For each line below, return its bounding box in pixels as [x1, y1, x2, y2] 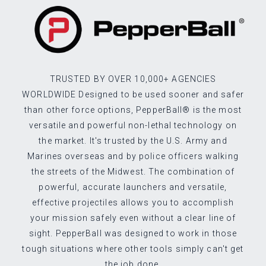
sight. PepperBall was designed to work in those [28, 229, 237, 239]
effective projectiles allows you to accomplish [32, 198, 234, 208]
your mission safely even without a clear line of [30, 213, 236, 223]
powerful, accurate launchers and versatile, [39, 182, 227, 192]
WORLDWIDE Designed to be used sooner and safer [22, 90, 244, 100]
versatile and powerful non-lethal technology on [29, 121, 237, 131]
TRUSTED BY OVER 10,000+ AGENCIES [49, 74, 217, 84]
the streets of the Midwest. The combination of [31, 167, 235, 177]
